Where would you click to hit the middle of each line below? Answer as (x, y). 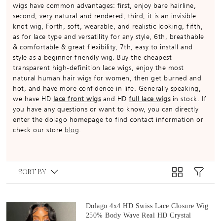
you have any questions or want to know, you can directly (106, 109)
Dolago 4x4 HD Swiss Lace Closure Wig (147, 206)
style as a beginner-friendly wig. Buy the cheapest (92, 57)
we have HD (33, 99)
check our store (39, 130)
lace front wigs (77, 99)
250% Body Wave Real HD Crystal (138, 216)
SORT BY (33, 173)
